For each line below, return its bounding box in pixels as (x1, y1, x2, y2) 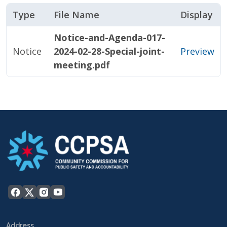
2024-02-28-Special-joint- (54, 45, 165, 57)
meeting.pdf (54, 59, 110, 71)
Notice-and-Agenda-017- (54, 31, 165, 44)
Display (180, 9, 213, 21)
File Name (54, 9, 99, 21)
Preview (180, 45, 214, 57)
